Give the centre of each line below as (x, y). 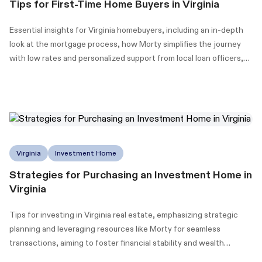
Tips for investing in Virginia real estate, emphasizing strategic (124, 215)
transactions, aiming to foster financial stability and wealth (117, 243)
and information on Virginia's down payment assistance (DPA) (121, 72)
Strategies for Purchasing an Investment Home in (131, 175)
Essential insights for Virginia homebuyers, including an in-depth (126, 30)
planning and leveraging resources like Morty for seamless (115, 229)
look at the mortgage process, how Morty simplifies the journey (125, 44)
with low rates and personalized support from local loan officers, (126, 58)
